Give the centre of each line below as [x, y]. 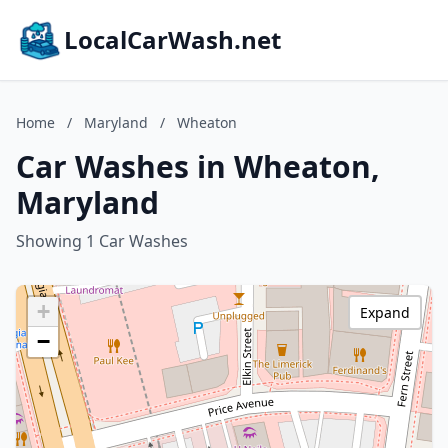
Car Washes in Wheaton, [198, 166]
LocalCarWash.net [172, 39]
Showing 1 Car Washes [102, 241]
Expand [385, 312]
